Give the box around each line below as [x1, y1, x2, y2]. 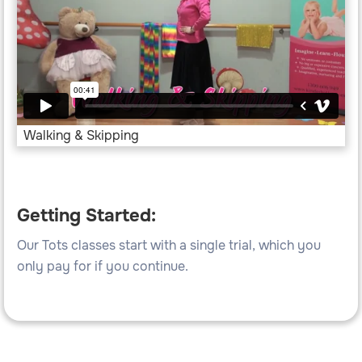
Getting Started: [17, 204, 156, 228]
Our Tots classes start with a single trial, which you [17, 237, 321, 255]
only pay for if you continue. [17, 258, 188, 276]
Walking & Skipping [23, 127, 139, 145]
